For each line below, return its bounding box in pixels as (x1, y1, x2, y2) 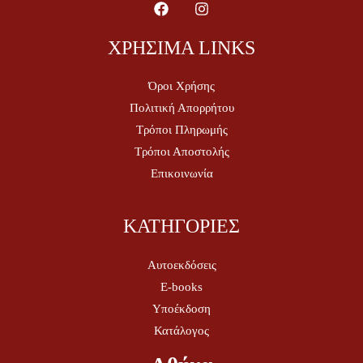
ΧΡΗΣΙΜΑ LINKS (108, 36, 255, 58)
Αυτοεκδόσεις (147, 258, 216, 271)
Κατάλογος (154, 323, 209, 337)
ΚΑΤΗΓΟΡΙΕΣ (123, 216, 240, 237)
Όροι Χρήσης (148, 79, 215, 93)
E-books (160, 280, 203, 293)
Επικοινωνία (150, 167, 213, 181)
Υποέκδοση (152, 301, 211, 315)
